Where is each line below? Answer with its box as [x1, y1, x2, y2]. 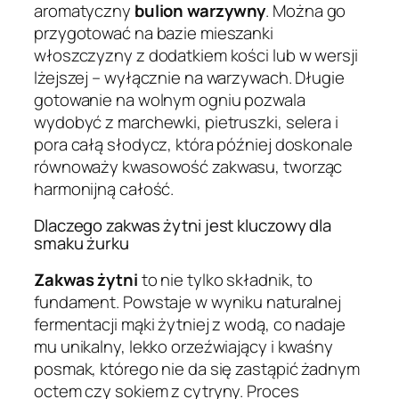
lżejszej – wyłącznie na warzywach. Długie [34, 65, 345, 89]
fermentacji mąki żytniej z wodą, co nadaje [34, 312, 346, 336]
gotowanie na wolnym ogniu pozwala [34, 87, 305, 111]
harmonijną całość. [34, 176, 175, 200]
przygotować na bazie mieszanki [34, 20, 273, 45]
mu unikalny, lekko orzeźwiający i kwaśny [34, 334, 333, 358]
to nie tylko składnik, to [137, 267, 313, 291]
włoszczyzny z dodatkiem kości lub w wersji [34, 43, 358, 67]
